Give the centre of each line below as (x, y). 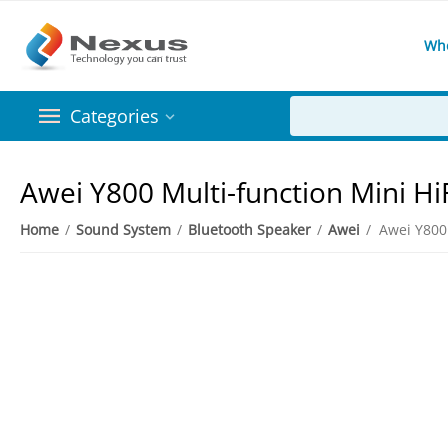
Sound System (124, 229)
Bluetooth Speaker (250, 229)
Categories (114, 116)
